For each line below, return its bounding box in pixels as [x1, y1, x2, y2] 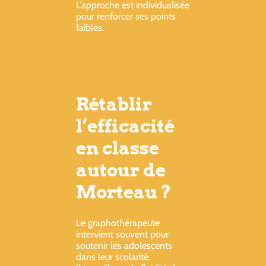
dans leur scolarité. [76, 251, 150, 263]
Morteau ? [76, 180, 171, 202]
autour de [76, 159, 166, 180]
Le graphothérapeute [76, 217, 160, 229]
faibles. [76, 21, 104, 33]
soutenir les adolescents [76, 240, 172, 252]
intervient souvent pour [76, 229, 169, 240]
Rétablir [76, 93, 152, 115]
